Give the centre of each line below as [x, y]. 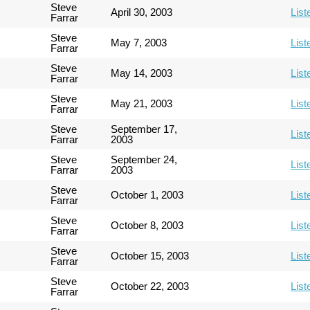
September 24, [144, 159]
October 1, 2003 [147, 194]
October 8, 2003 [147, 225]
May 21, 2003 [142, 103]
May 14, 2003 [142, 73]
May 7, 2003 [139, 42]
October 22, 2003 [150, 286]
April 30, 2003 [142, 12]
